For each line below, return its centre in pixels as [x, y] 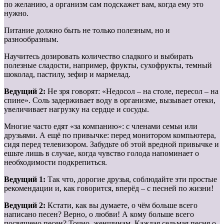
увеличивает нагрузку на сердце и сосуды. [76, 109]
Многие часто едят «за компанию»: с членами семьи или [101, 126]
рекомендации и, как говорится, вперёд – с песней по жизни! [109, 188]
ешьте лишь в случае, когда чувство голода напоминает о [101, 153]
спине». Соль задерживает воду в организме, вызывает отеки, [110, 100]
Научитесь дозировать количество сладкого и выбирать [98, 56]
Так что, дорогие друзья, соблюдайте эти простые [132, 179]
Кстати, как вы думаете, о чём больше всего [122, 205]
